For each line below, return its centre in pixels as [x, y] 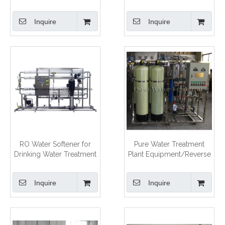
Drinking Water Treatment [55, 154]
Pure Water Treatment [169, 144]
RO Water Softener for [55, 144]
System [169, 174]
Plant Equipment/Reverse [169, 154]
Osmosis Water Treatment [169, 164]
